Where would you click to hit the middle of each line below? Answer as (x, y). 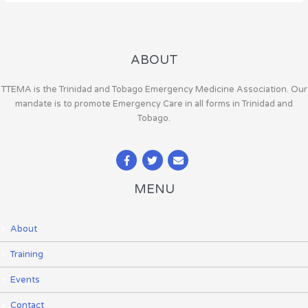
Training (27, 255)
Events (25, 280)
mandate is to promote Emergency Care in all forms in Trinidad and (154, 103)
